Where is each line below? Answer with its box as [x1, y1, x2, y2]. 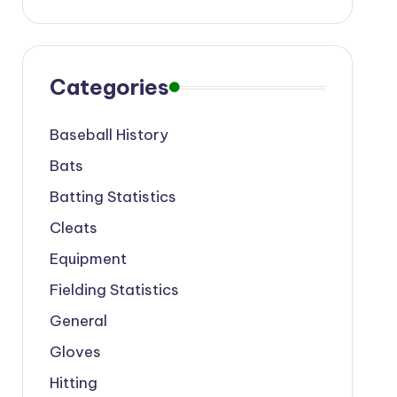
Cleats [49, 218, 97, 237]
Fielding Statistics [49, 280, 179, 300]
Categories [49, 74, 169, 100]
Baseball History [49, 125, 168, 144]
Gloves [49, 342, 101, 362]
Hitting [49, 373, 97, 393]
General [49, 311, 107, 331]
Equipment [49, 249, 127, 269]
